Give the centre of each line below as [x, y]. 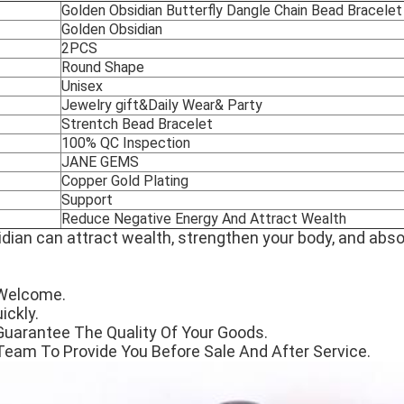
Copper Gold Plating [129, 181]
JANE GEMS [100, 162]
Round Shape [103, 68]
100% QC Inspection [126, 143]
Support [87, 200]
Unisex [82, 87]
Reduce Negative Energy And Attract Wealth [204, 219]
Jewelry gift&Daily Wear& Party [162, 106]
